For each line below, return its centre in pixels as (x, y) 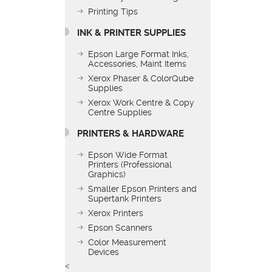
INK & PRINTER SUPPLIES (131, 32)
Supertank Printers (125, 198)
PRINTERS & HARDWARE (131, 133)
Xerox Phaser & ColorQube (141, 78)
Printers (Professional (130, 164)
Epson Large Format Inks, (138, 54)
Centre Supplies (120, 112)
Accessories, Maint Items (137, 63)
